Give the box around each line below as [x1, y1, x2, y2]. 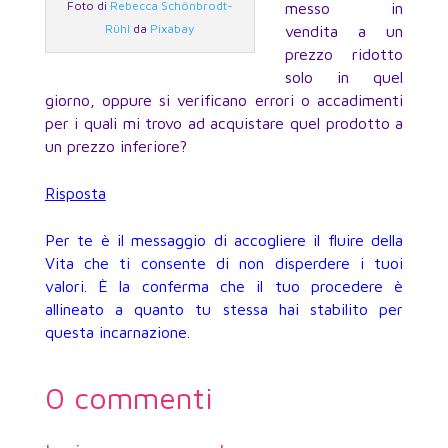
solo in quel [284, 68, 404, 87]
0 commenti [44, 380, 213, 416]
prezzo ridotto [284, 45, 404, 64]
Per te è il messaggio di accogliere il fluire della [44, 231, 404, 250]
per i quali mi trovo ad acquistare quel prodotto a [44, 114, 404, 133]
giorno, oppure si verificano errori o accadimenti [44, 91, 404, 110]
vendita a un [284, 22, 404, 41]
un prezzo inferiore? [44, 137, 187, 156]
